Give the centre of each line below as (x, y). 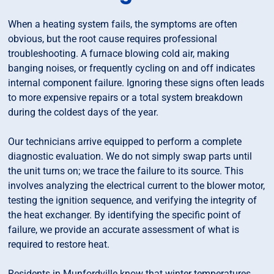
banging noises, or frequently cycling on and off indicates (132, 68)
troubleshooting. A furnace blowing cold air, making (119, 54)
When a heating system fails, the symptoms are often (123, 24)
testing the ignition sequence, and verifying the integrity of (133, 201)
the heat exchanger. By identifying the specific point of (125, 215)
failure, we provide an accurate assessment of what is (124, 230)
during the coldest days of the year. (83, 113)
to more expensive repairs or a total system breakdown (126, 98)
